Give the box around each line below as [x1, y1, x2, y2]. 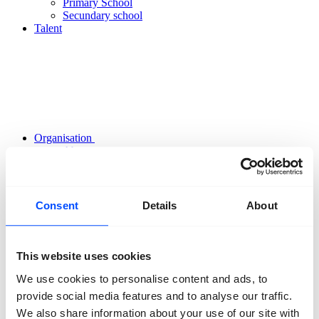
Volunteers [63, 170, 110, 182]
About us [63, 145, 104, 157]
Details [142, 199, 177, 212]
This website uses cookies [16, 250, 152, 263]
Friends [63, 196, 96, 208]
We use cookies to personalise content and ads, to [16, 272, 268, 285]
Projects [63, 234, 98, 246]
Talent [34, 22, 62, 34]
